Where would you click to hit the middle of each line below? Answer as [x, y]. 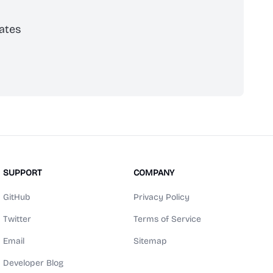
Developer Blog [34, 263]
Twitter [17, 219]
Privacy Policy [161, 197]
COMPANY [154, 173]
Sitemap [150, 241]
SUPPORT [23, 173]
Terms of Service [167, 219]
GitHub [17, 197]
